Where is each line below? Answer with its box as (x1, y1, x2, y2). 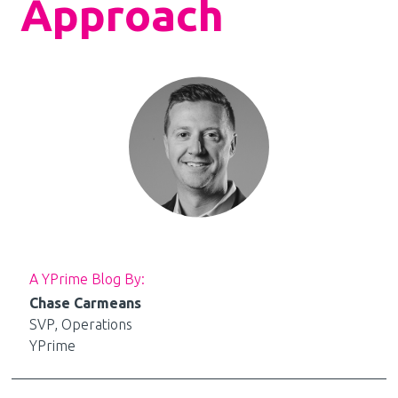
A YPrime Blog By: (28, 271, 145, 288)
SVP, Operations (28, 316, 132, 333)
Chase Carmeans (28, 295, 141, 312)
